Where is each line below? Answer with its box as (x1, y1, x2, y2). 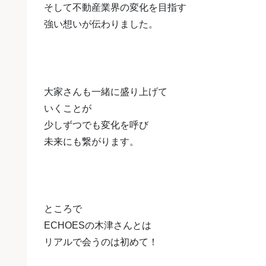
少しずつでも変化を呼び (44, 119, 148, 130)
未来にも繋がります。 (44, 136, 139, 147)
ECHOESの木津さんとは (44, 220, 151, 231)
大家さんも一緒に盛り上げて (44, 86, 167, 97)
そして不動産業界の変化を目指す (44, 2, 186, 13)
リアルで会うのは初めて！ (44, 237, 158, 248)
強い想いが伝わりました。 (44, 19, 158, 30)
